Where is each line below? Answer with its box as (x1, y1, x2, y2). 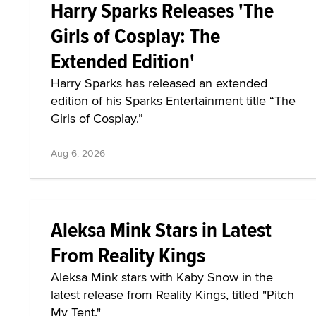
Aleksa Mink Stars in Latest (51, 214, 272, 245)
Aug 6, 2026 (51, 146, 105, 160)
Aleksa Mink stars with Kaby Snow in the (51, 268, 273, 286)
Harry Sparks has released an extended (51, 74, 267, 92)
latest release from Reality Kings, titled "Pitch (51, 286, 294, 303)
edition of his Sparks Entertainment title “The (51, 92, 296, 109)
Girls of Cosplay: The (51, 20, 220, 51)
